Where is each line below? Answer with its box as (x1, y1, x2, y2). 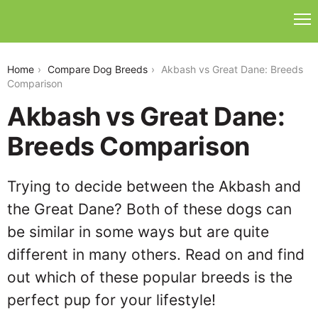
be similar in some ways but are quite (7, 223, 269, 241)
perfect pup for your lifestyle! (7, 291, 216, 309)
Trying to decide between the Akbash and (7, 177, 301, 195)
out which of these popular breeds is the (7, 268, 292, 286)
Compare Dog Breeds (48, 63, 148, 75)
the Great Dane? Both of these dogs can (7, 200, 292, 218)
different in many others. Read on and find (7, 246, 305, 263)
